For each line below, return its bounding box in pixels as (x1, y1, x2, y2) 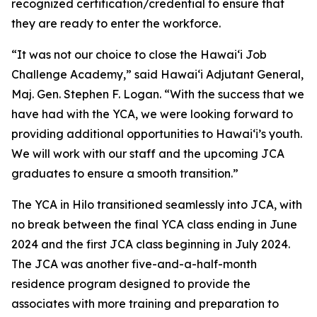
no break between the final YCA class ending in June (11, 217, 297, 231)
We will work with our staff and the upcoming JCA (11, 146, 284, 161)
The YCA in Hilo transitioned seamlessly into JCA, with (11, 197, 302, 212)
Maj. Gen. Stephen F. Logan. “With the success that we (11, 87, 304, 101)
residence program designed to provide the (11, 277, 250, 291)
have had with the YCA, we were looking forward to (11, 107, 293, 121)
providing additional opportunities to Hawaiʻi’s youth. (11, 127, 302, 141)
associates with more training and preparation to (11, 296, 279, 311)
